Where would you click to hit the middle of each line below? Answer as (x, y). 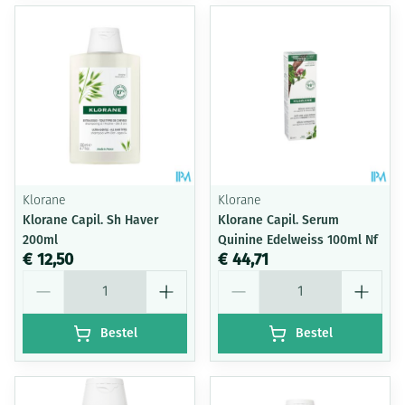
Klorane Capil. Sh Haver (90, 220)
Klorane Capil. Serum (278, 220)
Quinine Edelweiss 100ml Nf (298, 240)
